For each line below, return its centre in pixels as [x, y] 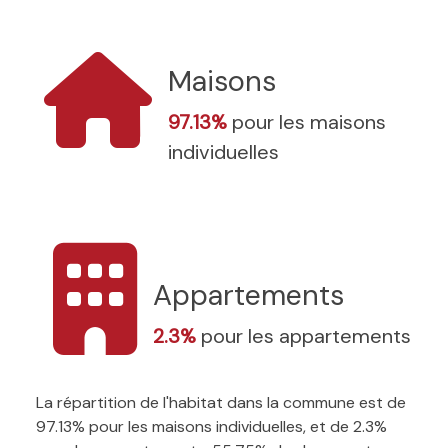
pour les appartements [306, 335]
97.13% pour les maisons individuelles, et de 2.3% [211, 426]
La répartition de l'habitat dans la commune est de [221, 402]
